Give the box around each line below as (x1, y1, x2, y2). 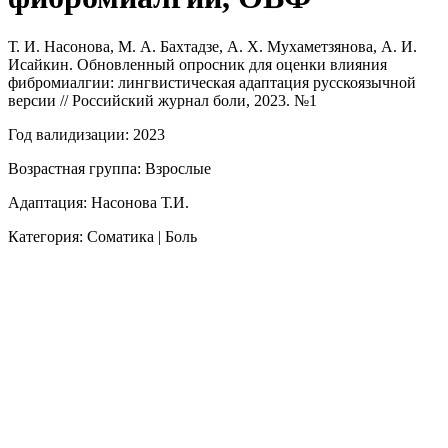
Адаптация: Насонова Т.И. (8, 193, 189, 211)
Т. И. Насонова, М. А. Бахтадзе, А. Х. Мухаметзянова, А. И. (8, 37, 417, 55)
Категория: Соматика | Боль (8, 227, 197, 245)
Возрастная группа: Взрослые (8, 159, 211, 177)
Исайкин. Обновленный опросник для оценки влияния (8, 55, 387, 73)
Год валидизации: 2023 (8, 125, 165, 143)
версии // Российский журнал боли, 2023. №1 (8, 91, 317, 109)
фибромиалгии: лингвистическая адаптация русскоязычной (8, 73, 416, 91)
